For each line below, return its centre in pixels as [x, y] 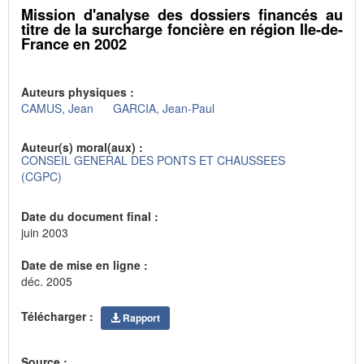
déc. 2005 [47, 281]
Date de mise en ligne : [86, 264]
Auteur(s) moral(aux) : [84, 147]
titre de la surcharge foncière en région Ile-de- [182, 29]
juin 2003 [45, 232]
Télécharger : [59, 316]
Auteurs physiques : [79, 91]
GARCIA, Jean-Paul [164, 108]
